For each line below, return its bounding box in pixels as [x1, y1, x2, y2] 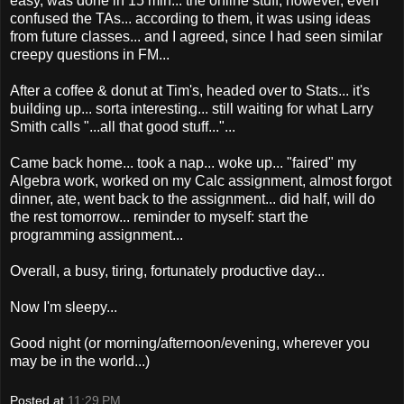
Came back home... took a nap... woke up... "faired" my [10, 154, 356, 170]
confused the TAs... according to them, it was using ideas [10, 10, 371, 26]
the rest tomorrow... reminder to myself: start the [10, 208, 308, 225]
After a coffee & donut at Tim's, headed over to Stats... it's [10, 82, 370, 98]
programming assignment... [10, 226, 183, 243]
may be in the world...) [10, 353, 150, 369]
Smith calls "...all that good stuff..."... [10, 118, 235, 134]
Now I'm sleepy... [10, 298, 117, 315]
